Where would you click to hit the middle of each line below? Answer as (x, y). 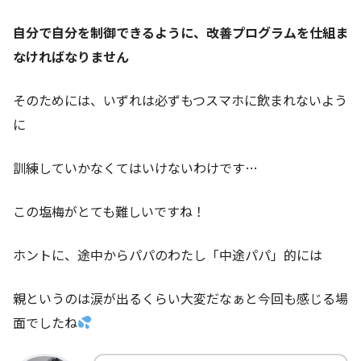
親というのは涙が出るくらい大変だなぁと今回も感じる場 (180, 298)
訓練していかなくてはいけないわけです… (135, 167)
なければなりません (71, 56)
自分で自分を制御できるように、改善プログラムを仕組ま (180, 32)
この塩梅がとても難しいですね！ (109, 211)
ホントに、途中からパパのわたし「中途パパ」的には (168, 254)
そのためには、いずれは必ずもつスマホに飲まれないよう (180, 100)
